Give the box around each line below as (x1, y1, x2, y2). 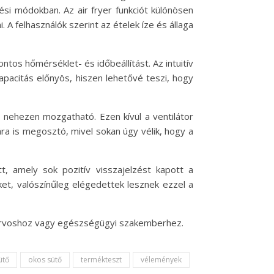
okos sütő (28, 254, 62, 265)
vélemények (141, 254, 182, 265)
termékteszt (81, 254, 122, 265)
